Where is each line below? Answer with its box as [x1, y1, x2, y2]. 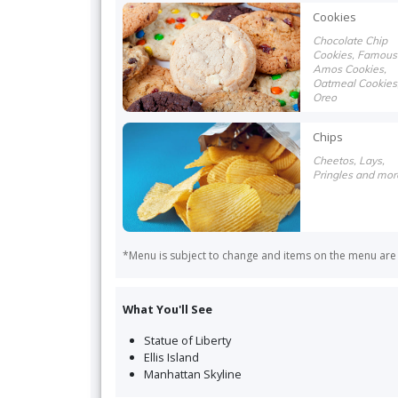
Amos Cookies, [313, 61, 386, 76]
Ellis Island [144, 348, 199, 365]
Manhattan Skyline [144, 365, 242, 382]
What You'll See [123, 300, 212, 317]
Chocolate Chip [313, 33, 387, 47]
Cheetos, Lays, [313, 153, 385, 167]
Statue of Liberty [144, 331, 231, 348]
